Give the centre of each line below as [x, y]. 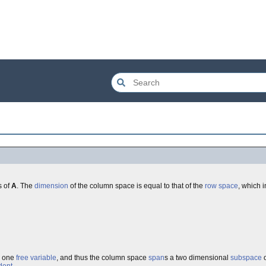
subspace [246, 258]
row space [221, 186]
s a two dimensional [197, 258]
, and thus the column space [102, 258]
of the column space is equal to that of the [137, 186]
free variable [36, 258]
